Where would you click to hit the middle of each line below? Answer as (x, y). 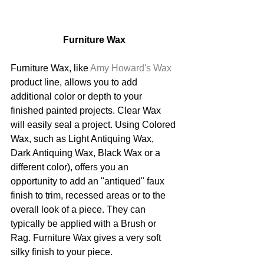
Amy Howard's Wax (131, 68)
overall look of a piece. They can (79, 209)
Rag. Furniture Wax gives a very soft (87, 237)
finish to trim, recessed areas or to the (89, 195)
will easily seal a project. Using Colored (94, 124)
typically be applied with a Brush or (85, 223)
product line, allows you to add (75, 82)
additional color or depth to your (77, 96)
